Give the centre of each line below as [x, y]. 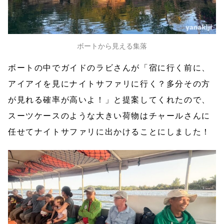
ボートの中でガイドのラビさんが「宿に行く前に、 [109, 67]
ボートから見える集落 [112, 45]
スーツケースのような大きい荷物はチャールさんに [109, 115]
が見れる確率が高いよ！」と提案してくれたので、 [109, 99]
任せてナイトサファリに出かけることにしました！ [109, 131]
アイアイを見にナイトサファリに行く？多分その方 [109, 83]
